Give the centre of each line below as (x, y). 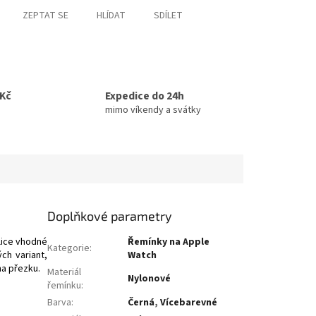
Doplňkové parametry (110, 215)
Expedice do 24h (145, 96)
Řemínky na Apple (169, 242)
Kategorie (69, 248)
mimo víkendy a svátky (153, 110)
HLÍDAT (111, 15)
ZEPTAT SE (45, 15)
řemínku (65, 285)
